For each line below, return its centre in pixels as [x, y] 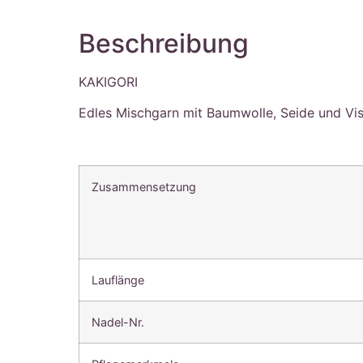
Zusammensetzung [144, 186]
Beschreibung [164, 43]
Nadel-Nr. [118, 322]
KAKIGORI [109, 81]
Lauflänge [118, 280]
